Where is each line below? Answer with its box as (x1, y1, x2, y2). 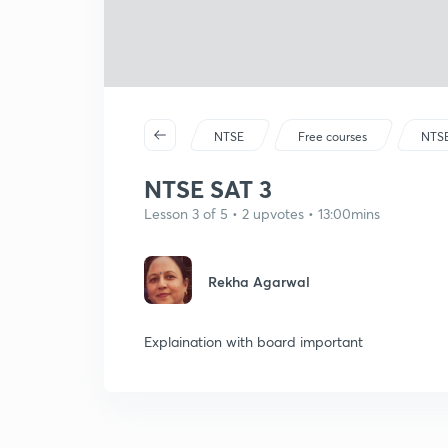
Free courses (298, 129, 368, 144)
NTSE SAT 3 (144, 173, 272, 205)
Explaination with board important (144, 332, 363, 351)
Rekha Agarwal (208, 272, 310, 291)
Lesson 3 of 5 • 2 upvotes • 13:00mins (144, 204, 380, 223)
